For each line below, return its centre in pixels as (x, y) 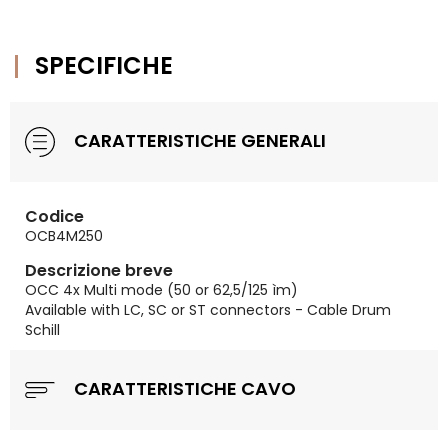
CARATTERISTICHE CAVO (183, 388)
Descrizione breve (99, 270)
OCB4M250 (64, 236)
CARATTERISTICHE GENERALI (198, 140)
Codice (54, 216)
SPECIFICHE (104, 65)
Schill (42, 330)
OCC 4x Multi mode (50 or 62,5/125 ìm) (161, 290)
